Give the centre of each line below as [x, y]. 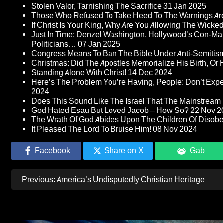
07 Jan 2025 [99, 44]
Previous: [39, 180]
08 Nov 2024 [175, 129]
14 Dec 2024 [150, 73]
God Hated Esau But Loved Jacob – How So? [110, 111]
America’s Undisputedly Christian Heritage [131, 180]
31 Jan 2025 [185, 6]
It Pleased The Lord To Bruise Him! [91, 129]
